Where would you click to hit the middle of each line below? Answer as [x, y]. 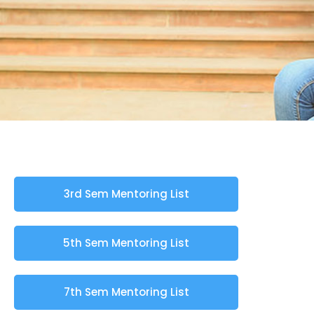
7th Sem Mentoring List [126, 292]
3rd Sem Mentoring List [126, 194]
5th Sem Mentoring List [126, 243]
